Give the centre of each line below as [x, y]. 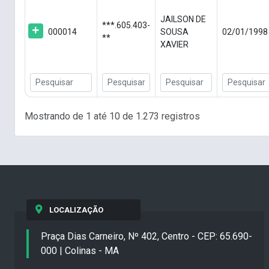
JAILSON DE [183, 20]
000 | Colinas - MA [80, 251]
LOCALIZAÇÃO [76, 210]
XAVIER [174, 45]
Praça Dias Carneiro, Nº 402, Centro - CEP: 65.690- [147, 237]
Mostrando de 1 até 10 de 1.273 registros [112, 116]
